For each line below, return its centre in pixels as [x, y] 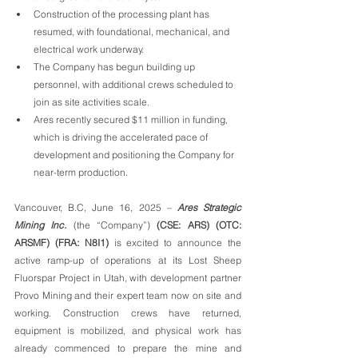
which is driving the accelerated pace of [122, 137]
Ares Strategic [209, 207]
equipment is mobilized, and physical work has [128, 330]
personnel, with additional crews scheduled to [135, 84]
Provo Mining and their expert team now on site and [128, 295]
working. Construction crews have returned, [128, 313]
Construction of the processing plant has [123, 14]
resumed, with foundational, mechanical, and [133, 32]
